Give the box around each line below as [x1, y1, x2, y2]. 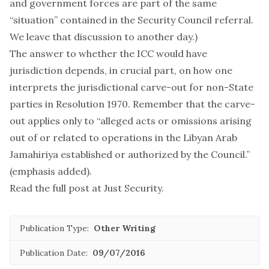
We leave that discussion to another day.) [10, 31, 198, 43]
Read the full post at [10, 182, 104, 194]
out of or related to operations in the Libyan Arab [10, 131, 237, 144]
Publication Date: [20, 247, 88, 258]
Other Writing [94, 223, 156, 234]
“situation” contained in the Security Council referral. [10, 14, 253, 26]
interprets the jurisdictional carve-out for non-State [10, 81, 253, 93]
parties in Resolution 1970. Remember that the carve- [10, 98, 255, 110]
